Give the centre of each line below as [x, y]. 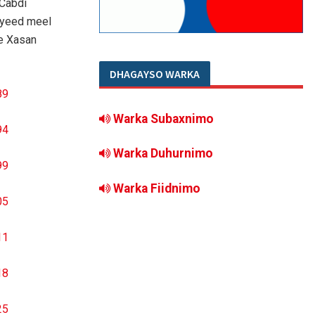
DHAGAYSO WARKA [155, 74]
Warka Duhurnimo [163, 154]
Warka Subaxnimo [163, 119]
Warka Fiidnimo [155, 188]
